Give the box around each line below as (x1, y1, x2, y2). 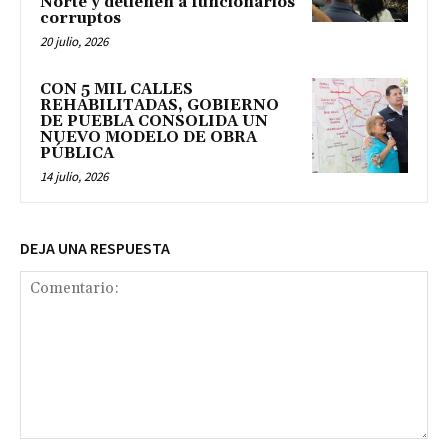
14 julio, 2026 (40, 167, 108, 185)
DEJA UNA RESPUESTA (20, 237, 170, 258)
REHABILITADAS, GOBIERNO (40, 95, 279, 115)
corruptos (40, 8, 121, 28)
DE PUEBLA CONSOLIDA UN (40, 111, 268, 131)
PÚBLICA (40, 143, 114, 163)
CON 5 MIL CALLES (40, 79, 193, 99)
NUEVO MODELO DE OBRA (40, 127, 257, 147)
